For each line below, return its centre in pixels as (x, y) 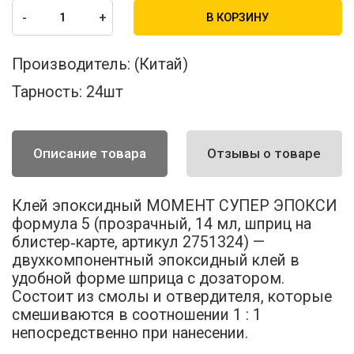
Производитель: (72, 64)
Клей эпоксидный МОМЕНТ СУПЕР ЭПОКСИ (175, 205)
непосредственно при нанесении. (130, 333)
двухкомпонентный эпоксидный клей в (156, 260)
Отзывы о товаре (264, 154)
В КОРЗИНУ (238, 17)
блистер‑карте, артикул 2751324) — (139, 242)
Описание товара (90, 154)
